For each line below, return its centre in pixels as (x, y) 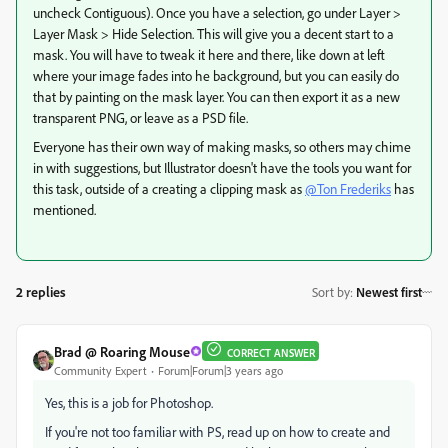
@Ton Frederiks (348, 188)
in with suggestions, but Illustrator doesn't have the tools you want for (222, 167)
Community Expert (100, 370)
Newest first (389, 292)
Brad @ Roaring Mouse (122, 351)
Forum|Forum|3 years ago (220, 370)
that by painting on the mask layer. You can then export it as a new (216, 96)
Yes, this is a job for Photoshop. (129, 402)
